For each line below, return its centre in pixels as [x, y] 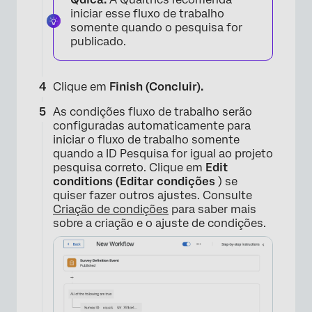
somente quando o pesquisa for [156, 27]
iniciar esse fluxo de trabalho [147, 13]
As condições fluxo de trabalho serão [153, 111]
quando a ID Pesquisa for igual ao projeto [163, 153]
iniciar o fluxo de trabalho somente [146, 139]
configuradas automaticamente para [152, 125]
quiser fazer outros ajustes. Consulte [153, 195]
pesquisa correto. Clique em [129, 167]
